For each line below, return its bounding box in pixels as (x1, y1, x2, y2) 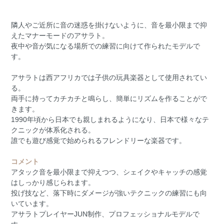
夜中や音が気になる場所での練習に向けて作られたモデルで (11, 42, 200, 50)
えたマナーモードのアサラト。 (11, 31, 109, 40)
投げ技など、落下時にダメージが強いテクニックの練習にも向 (11, 189, 207, 197)
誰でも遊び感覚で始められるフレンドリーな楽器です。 (11, 136, 186, 145)
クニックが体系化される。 (11, 126, 95, 134)
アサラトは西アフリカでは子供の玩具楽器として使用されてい (11, 73, 207, 82)
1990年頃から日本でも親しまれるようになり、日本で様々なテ (11, 115, 209, 124)
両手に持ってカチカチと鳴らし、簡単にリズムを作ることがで (11, 94, 207, 103)
